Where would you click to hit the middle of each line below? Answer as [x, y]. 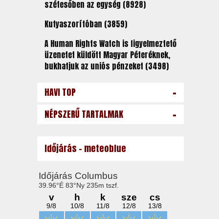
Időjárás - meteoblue [85, 148]
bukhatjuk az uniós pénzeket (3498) [106, 66]
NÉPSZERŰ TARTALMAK [84, 114]
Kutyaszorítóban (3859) [86, 24]
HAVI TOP [60, 92]
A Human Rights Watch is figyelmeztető [110, 44]
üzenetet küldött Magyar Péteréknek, [107, 55]
